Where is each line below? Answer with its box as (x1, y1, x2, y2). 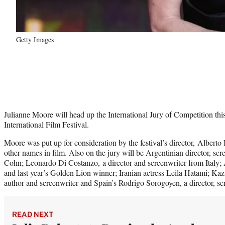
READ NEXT (12, 209, 53, 218)
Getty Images (16, 34, 54, 44)
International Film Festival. (4, 119, 89, 130)
